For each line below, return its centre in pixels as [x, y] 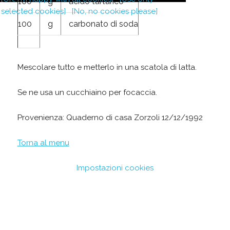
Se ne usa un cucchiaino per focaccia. [87, 92]
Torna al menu [43, 143]
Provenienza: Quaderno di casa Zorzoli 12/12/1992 [110, 118]
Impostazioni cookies [115, 168]
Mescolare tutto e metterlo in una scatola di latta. [107, 67]
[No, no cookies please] [115, 11]
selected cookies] [33, 11]
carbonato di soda [103, 24]
